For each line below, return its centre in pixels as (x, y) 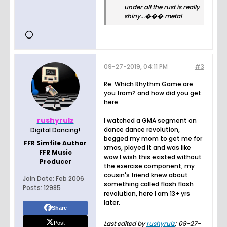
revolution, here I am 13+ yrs (147, 193)
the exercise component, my (149, 166)
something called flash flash (149, 184)
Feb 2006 (70, 178)
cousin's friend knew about (146, 175)
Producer (55, 161)
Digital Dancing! (55, 130)
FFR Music (55, 152)
